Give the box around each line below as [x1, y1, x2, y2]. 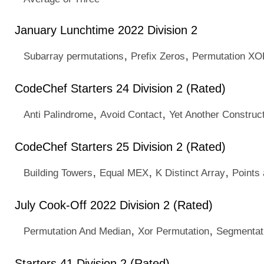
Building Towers [24, 167, 93, 179]
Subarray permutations [24, 50, 124, 62]
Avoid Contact [100, 108, 162, 120]
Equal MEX [100, 167, 148, 179]
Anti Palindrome [24, 108, 93, 120]
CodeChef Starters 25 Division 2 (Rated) [15, 140, 226, 153]
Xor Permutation [138, 225, 209, 237]
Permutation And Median [24, 225, 131, 237]
